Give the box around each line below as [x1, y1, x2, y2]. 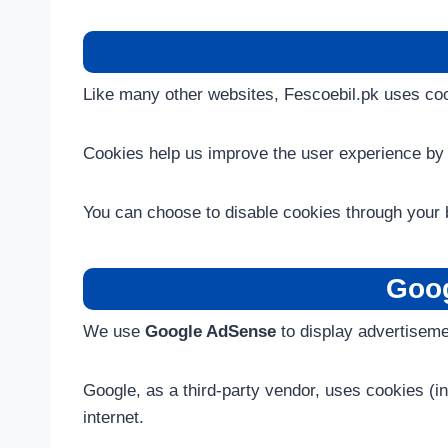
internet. [83, 408, 144, 427]
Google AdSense [145, 322, 276, 341]
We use [83, 322, 145, 341]
